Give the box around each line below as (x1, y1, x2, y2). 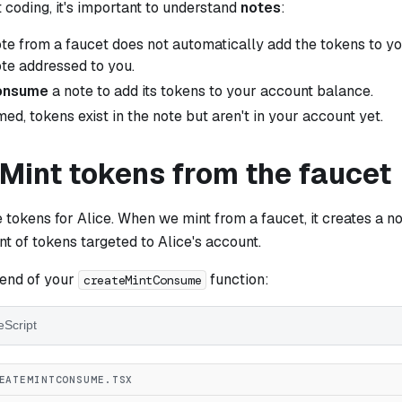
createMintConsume (83, 271, 202, 288)
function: (206, 269, 270, 289)
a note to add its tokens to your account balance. (48, 81, 373, 100)
